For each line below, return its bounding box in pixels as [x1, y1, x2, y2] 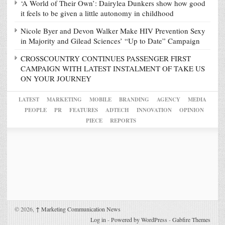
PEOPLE [24, 106, 47, 115]
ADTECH [105, 106, 129, 115]
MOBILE [89, 95, 111, 104]
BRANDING [119, 95, 149, 104]
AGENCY [157, 95, 180, 104]
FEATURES [69, 106, 98, 115]
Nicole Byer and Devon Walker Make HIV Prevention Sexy [21, 26, 205, 36]
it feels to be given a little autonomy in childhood [21, 8, 174, 19]
